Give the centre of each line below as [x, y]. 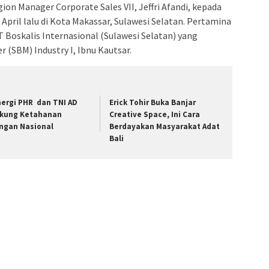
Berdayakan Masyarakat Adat [165, 126]
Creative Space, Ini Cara [156, 114]
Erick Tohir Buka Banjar [153, 102]
